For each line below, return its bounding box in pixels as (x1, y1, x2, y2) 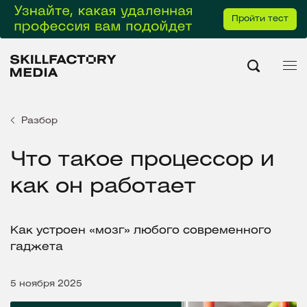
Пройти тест (232, 15, 288, 23)
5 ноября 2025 (10, 280, 82, 288)
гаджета (10, 241, 63, 252)
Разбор (21, 116, 58, 125)
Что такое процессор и (10, 150, 274, 170)
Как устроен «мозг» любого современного (10, 225, 271, 236)
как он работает (10, 177, 196, 197)
